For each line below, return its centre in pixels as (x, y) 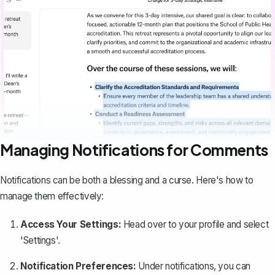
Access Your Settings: (71, 225)
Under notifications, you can (193, 266)
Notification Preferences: (78, 266)
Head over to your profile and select (195, 225)
